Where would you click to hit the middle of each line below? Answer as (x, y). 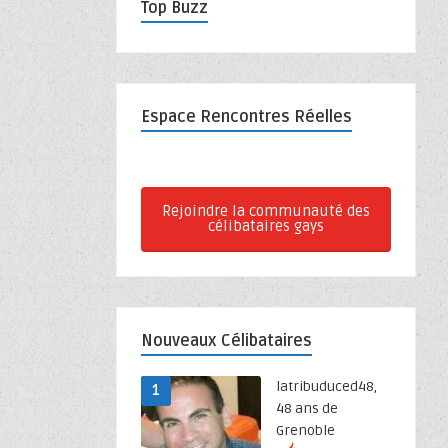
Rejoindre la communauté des (266, 211)
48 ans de (307, 408)
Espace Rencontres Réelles (246, 117)
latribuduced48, (326, 386)
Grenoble (305, 430)
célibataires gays (266, 226)
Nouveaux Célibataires (226, 341)
